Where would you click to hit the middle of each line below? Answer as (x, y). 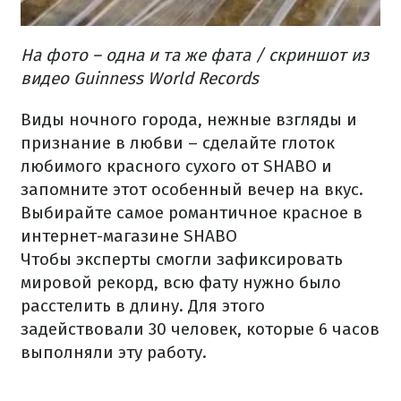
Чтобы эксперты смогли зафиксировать (182, 260)
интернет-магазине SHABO (129, 236)
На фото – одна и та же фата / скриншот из (195, 55)
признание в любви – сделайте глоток (178, 143)
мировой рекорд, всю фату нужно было (181, 283)
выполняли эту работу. (114, 353)
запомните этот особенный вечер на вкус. (192, 190)
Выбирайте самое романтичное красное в (192, 213)
